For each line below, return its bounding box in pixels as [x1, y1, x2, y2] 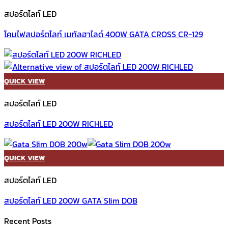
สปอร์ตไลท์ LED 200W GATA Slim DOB [4, 194, 137, 207]
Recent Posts [4, 214, 51, 227]
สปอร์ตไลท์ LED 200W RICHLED [4, 117, 113, 130]
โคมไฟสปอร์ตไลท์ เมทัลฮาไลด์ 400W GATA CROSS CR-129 [4, 28, 203, 41]
